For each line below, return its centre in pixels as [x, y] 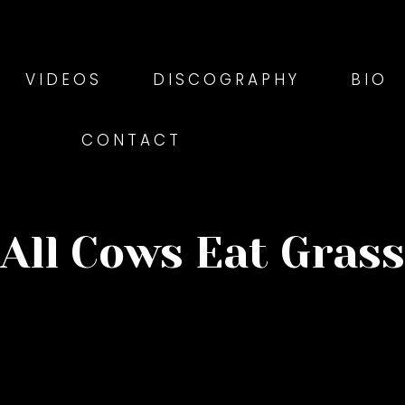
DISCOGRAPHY [226, 80]
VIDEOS [64, 80]
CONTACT [131, 140]
